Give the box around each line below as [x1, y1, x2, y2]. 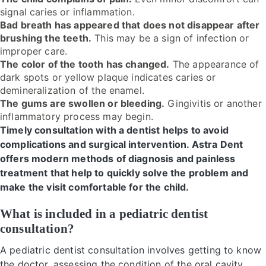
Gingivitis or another [164, 97, 262, 109]
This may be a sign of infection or [91, 32, 249, 44]
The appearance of [169, 58, 259, 70]
